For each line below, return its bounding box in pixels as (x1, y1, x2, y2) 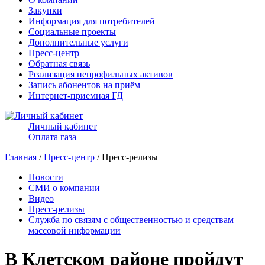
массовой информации (28, 225, 121, 235)
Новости (28, 172, 63, 182)
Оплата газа (28, 132, 76, 142)
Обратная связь (28, 59, 90, 69)
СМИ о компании (28, 183, 100, 193)
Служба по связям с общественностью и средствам (28, 215, 234, 225)
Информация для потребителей (28, 16, 155, 26)
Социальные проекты (28, 27, 116, 37)
